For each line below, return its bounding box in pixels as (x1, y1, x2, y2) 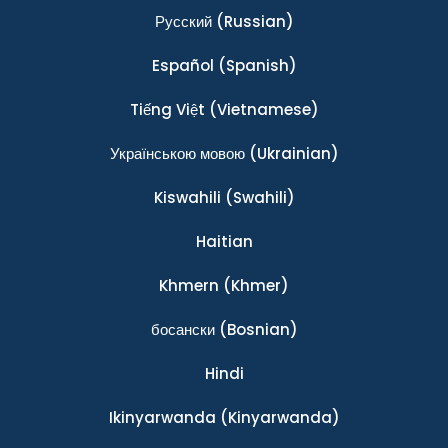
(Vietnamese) (204, 99, 319, 121)
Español (151, 55, 214, 77)
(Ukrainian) (244, 143, 339, 165)
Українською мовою (109, 143, 245, 165)
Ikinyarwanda (108, 407, 216, 429)
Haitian (195, 231, 253, 253)
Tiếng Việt (129, 99, 205, 121)
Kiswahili (153, 187, 221, 209)
